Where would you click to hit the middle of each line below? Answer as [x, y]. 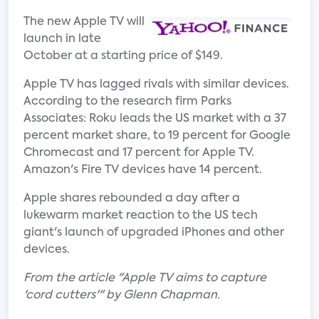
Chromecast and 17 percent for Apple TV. [139, 153]
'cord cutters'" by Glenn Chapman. [122, 296]
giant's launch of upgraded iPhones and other [154, 233]
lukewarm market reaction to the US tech [141, 216]
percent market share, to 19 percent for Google [157, 136]
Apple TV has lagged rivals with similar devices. [156, 85]
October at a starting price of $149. [123, 56]
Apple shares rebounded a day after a [132, 199]
